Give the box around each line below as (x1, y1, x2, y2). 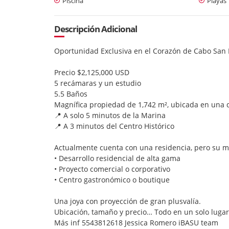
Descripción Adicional (54, 22, 137, 35)
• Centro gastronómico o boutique (54, 174, 170, 185)
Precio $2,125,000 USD (54, 67, 129, 77)
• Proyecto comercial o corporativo (54, 164, 170, 174)
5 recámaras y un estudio (54, 78, 141, 88)
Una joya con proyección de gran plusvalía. (54, 196, 201, 206)
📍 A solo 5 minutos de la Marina (54, 110, 166, 120)
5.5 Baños (54, 88, 87, 99)
